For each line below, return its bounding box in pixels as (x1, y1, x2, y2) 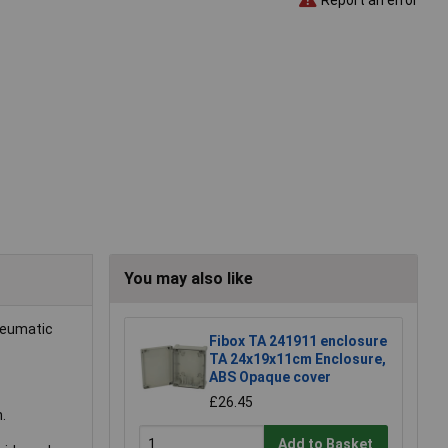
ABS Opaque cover (209, 369, 331, 386)
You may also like (124, 269, 253, 289)
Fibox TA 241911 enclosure (209, 333, 387, 350)
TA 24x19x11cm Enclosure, (209, 351, 386, 368)
